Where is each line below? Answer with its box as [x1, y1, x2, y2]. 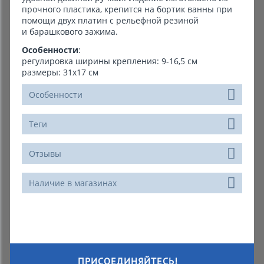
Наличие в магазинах [29, 177, 117, 189]
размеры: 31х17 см [22, 66, 98, 78]
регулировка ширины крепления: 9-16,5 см [22, 55, 197, 67]
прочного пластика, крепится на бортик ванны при [22, 3, 232, 15]
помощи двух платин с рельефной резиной [22, 14, 199, 26]
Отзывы [29, 147, 61, 159]
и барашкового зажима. [22, 25, 118, 37]
